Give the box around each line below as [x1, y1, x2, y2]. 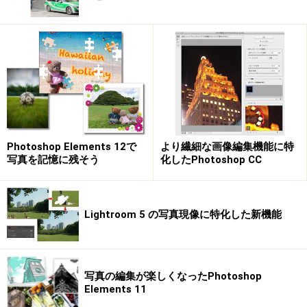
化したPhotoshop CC [160, 153, 262, 167]
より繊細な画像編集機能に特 [160, 140, 294, 153]
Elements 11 [84, 283, 147, 296]
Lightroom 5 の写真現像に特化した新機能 [84, 208, 282, 221]
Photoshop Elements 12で [7, 140, 136, 153]
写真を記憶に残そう [7, 153, 99, 167]
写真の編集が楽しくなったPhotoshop [84, 270, 262, 283]
